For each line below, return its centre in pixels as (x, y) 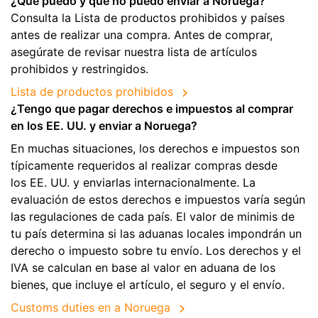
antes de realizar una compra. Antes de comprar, (142, 35)
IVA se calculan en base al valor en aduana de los (143, 268)
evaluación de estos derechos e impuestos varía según (158, 200)
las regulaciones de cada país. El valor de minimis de (153, 217)
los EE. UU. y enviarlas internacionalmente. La (133, 183)
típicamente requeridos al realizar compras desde (144, 166)
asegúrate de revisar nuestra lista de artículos (134, 52)
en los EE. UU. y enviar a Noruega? (104, 126)
